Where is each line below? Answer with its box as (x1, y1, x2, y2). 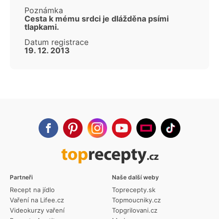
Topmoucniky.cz (112, 196, 161, 204)
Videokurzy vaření (10, 206, 65, 215)
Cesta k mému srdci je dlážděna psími (24, 14, 169, 24)
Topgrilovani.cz (112, 206, 157, 215)
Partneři (10, 174, 33, 181)
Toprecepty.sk (112, 186, 155, 194)
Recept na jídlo (10, 186, 55, 194)
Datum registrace (24, 37, 88, 47)
